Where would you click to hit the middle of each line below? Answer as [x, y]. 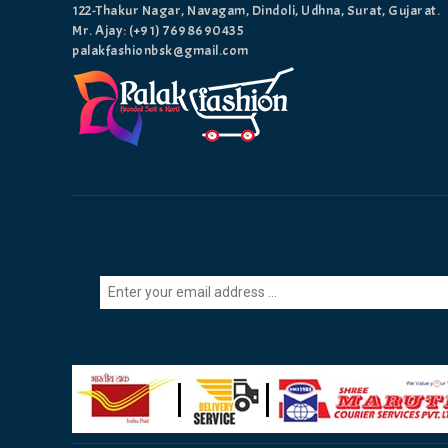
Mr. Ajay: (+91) [117, 31]
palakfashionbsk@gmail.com [160, 51]
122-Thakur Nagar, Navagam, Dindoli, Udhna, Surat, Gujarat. [256, 11]
